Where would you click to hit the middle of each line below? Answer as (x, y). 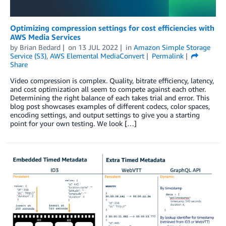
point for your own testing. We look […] (73, 123)
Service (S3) (28, 55)
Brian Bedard (40, 47)
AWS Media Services (45, 37)
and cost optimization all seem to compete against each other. (108, 89)
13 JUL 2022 (98, 47)
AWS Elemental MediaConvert (97, 55)
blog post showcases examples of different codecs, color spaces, (110, 106)
